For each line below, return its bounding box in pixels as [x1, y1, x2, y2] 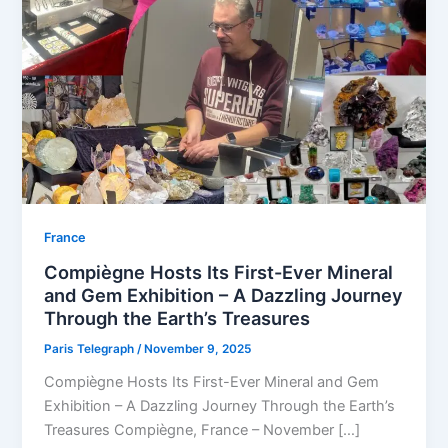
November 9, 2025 [144, 342, 252, 357]
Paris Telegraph [44, 342, 138, 357]
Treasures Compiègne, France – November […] [44, 420, 361, 439]
